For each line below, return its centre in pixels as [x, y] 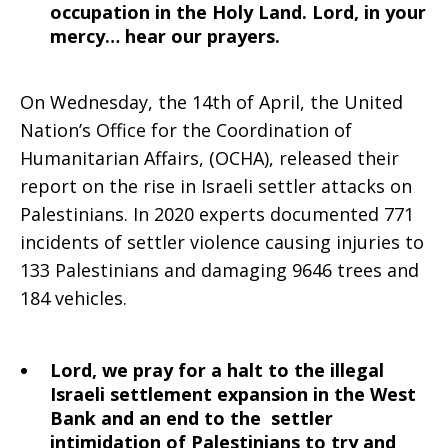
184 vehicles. [73, 298]
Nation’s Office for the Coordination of [186, 130]
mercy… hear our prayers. [165, 36]
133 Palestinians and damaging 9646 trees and [219, 270]
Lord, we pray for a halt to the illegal [217, 370]
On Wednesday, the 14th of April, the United [211, 102]
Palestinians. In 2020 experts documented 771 [217, 214]
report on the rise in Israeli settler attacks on [216, 186]
